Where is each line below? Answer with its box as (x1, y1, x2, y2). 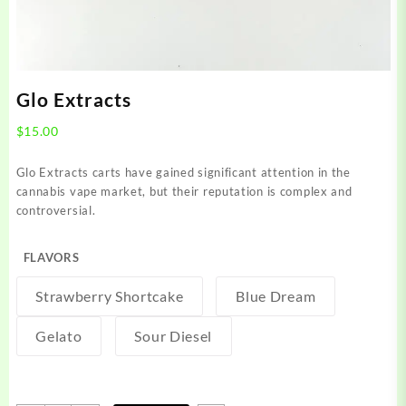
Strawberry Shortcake (35, 286, 184, 304)
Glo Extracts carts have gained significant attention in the (15, 164, 351, 179)
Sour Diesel (134, 326, 213, 344)
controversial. (15, 202, 96, 217)
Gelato (35, 326, 82, 344)
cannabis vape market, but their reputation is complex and (15, 183, 353, 198)
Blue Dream (236, 286, 316, 304)
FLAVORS (23, 249, 80, 265)
